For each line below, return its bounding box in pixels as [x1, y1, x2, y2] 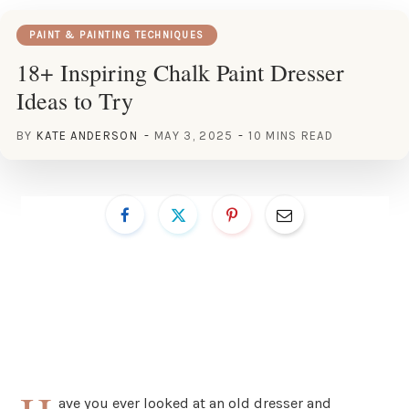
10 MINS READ [248, 128, 334, 142]
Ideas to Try [16, 84, 133, 116]
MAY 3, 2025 [154, 128, 234, 142]
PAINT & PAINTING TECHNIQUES [29, 28, 204, 41]
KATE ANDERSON [36, 128, 138, 142]
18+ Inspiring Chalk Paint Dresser [16, 56, 344, 88]
